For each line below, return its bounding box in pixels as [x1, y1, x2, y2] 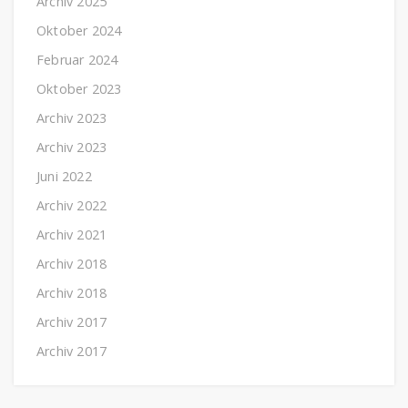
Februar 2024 [36, 50, 118, 68]
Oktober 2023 [36, 79, 122, 97]
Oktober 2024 [36, 21, 122, 39]
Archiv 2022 [36, 196, 107, 214]
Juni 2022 [36, 167, 92, 185]
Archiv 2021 [36, 225, 107, 243]
